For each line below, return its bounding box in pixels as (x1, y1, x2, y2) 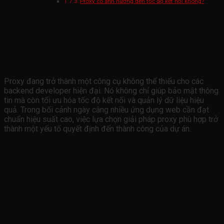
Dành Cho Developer (4, 28, 100, 43)
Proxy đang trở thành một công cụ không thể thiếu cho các (4, 76, 203, 86)
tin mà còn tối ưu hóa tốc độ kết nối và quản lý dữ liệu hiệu (4, 95, 204, 105)
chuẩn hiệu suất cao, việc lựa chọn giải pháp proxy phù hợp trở (4, 114, 218, 124)
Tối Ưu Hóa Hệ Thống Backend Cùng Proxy (4, 14, 206, 29)
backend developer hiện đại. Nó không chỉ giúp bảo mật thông (4, 86, 218, 96)
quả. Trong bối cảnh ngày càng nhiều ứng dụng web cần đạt (4, 105, 209, 115)
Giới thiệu (4, 52, 49, 67)
